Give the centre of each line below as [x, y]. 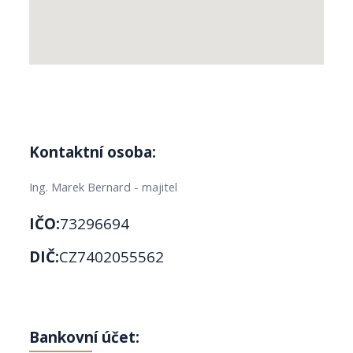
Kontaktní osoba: [93, 152]
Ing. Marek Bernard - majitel [104, 186]
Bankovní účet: [85, 337]
